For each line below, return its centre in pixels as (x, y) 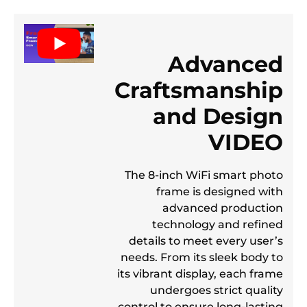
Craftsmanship (199, 90)
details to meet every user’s (206, 240)
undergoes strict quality (217, 290)
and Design (218, 116)
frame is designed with (220, 191)
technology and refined (218, 224)
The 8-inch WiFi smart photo (204, 174)
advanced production (223, 207)
